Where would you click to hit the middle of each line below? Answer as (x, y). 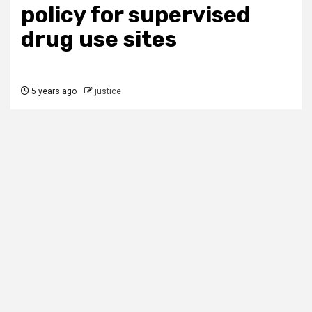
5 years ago (53, 91)
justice (108, 91)
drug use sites (99, 39)
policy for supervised (136, 15)
